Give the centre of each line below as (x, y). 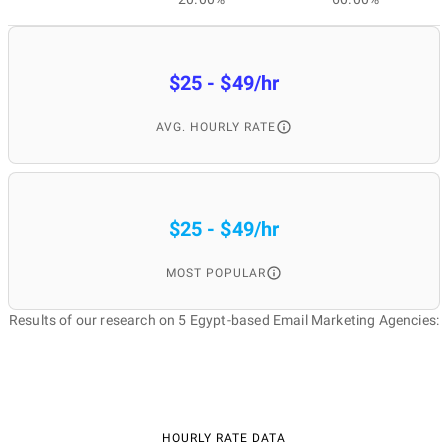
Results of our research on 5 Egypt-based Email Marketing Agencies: (224, 320)
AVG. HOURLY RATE (216, 127)
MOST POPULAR (216, 273)
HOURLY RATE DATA (224, 438)
